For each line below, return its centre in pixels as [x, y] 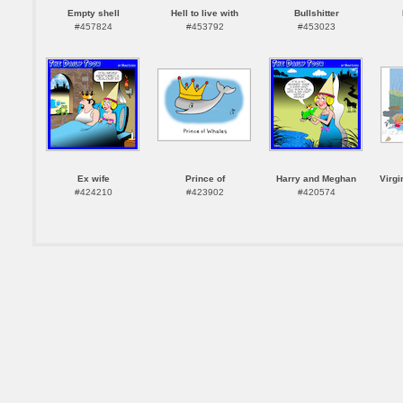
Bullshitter [316, 13]
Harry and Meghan [316, 179]
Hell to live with [205, 13]
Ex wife [93, 179]
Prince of [205, 179]
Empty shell [93, 13]
